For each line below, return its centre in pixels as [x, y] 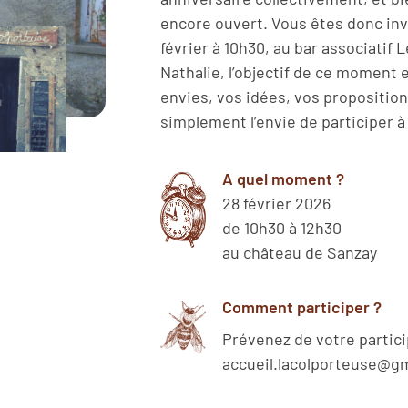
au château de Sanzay [300, 252]
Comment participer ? [302, 307]
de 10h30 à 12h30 [282, 228]
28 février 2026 [276, 203]
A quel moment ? [283, 178]
